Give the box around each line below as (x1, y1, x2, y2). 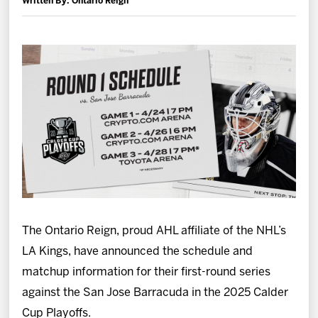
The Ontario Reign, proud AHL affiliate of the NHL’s (22, 226, 287, 237)
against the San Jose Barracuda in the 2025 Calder (22, 287, 289, 299)
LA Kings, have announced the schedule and (22, 246, 253, 258)
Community (16, 84, 72, 94)
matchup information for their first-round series (22, 267, 271, 278)
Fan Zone (16, 43, 59, 53)
